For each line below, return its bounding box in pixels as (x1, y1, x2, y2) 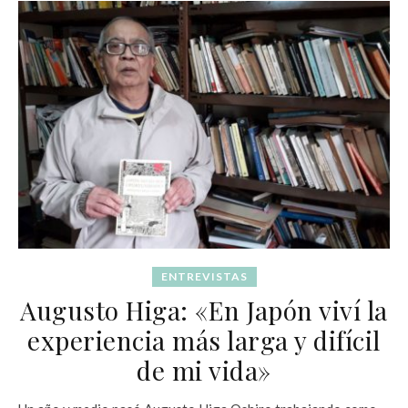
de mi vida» (137, 352, 271, 387)
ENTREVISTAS (160, 269, 248, 283)
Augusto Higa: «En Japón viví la (20, 292, 388, 327)
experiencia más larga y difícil (27, 322, 381, 357)
